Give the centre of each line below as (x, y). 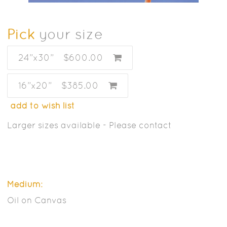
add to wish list (43, 105)
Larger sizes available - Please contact (89, 125)
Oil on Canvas (37, 200)
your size (69, 34)
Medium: (25, 184)
